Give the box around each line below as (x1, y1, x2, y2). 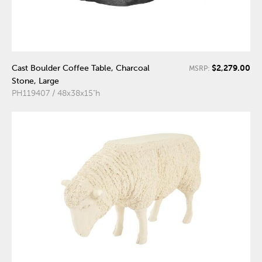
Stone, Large (12, 77, 59, 86)
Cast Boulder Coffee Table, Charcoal (12, 64, 150, 73)
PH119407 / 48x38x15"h (12, 89, 100, 98)
